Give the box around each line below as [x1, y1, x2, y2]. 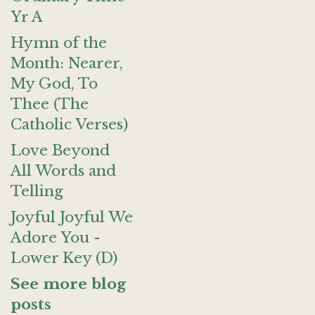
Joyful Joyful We [11, 208, 133, 226]
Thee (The [11, 95, 89, 113]
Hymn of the [11, 34, 107, 52]
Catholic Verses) [11, 115, 128, 134]
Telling [11, 182, 63, 200]
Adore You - [11, 229, 101, 247]
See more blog [11, 275, 126, 293]
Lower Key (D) [11, 249, 117, 267]
